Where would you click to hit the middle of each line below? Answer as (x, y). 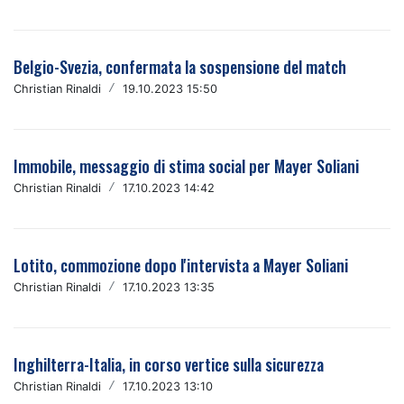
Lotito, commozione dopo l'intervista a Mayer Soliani (181, 265)
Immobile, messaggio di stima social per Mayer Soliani (186, 166)
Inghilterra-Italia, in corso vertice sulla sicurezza (169, 364)
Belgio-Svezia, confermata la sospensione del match (180, 67)
